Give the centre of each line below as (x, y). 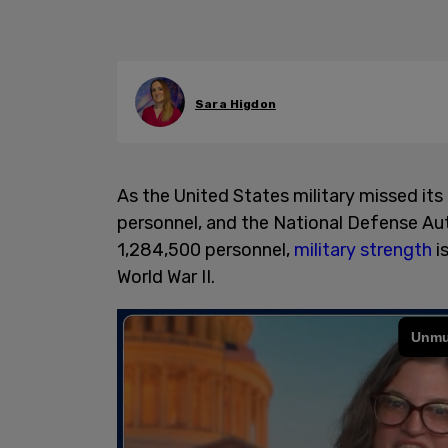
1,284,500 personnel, (205, 250)
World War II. (168, 277)
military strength (363, 250)
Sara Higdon (235, 103)
